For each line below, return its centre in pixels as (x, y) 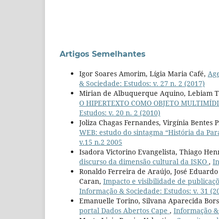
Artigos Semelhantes (103, 54)
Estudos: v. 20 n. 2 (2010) (120, 112)
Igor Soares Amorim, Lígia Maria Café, (143, 73)
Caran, (91, 181)
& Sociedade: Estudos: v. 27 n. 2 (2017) (142, 83)
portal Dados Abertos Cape (124, 210)
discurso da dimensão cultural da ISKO (144, 161)
